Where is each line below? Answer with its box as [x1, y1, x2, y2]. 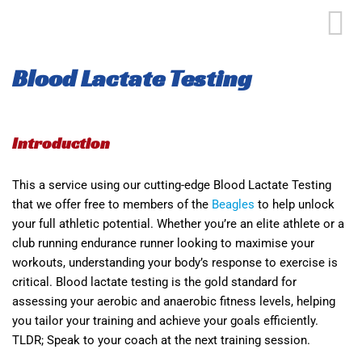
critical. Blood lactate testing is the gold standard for [12, 275, 297, 289]
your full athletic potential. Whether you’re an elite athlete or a [12, 217, 344, 231]
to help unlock [255, 197, 335, 212]
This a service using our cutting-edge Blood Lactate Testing [12, 178, 331, 192]
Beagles [212, 197, 255, 212]
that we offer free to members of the [12, 197, 212, 212]
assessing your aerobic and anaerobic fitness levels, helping [12, 294, 335, 309]
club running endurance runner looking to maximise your [12, 236, 314, 250]
